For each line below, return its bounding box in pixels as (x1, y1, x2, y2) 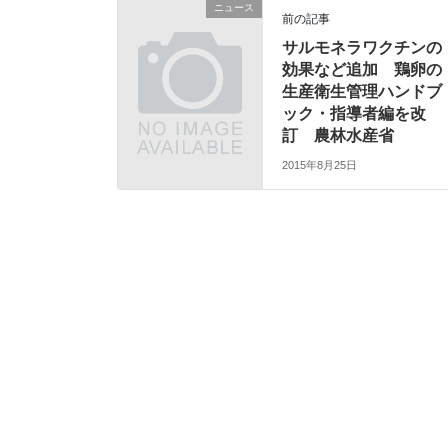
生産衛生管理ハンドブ (282, 83, 443, 101)
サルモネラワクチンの (282, 39, 443, 57)
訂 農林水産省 (282, 127, 395, 145)
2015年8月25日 (282, 158, 358, 171)
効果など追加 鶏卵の (282, 61, 443, 79)
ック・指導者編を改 (282, 105, 427, 123)
